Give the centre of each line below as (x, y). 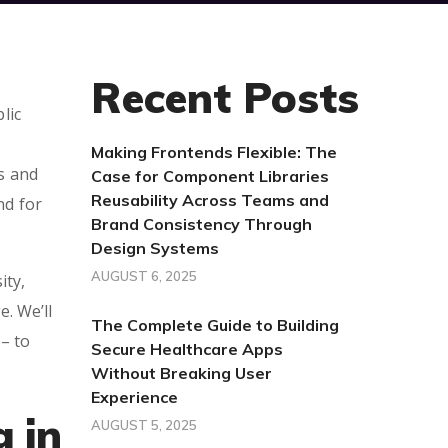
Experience (134, 397)
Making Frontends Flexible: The (214, 152)
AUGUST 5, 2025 (144, 425)
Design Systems (155, 248)
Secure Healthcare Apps (187, 349)
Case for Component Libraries (210, 176)
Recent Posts (225, 97)
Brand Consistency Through (201, 224)
